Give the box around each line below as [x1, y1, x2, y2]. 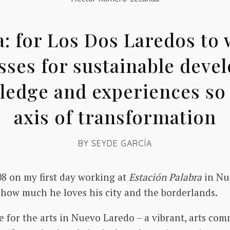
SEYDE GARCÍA [91, 138, 152, 148]
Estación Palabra [129, 170, 202, 183]
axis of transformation [14, 104, 216, 129]
